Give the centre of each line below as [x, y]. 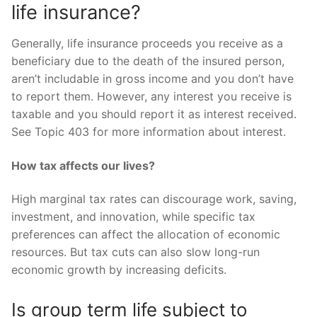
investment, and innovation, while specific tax [133, 217]
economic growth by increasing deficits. [119, 270]
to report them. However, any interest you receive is [151, 96]
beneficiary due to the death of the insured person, [148, 60]
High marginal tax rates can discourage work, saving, [154, 199]
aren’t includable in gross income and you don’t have [152, 78]
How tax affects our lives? [83, 165]
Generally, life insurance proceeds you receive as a [147, 43]
